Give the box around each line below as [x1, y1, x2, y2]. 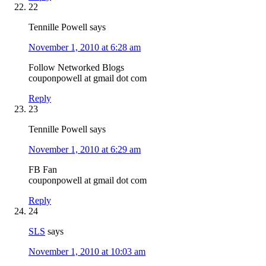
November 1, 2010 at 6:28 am [28, 42, 141, 52]
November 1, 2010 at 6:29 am [28, 144, 141, 154]
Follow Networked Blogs [28, 62, 124, 72]
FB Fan [28, 164, 57, 175]
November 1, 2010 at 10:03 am [28, 246, 145, 256]
